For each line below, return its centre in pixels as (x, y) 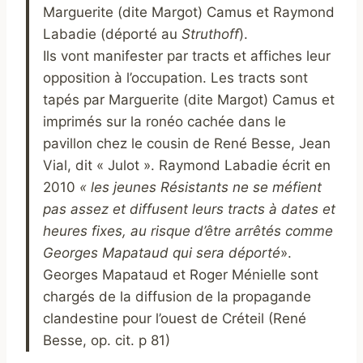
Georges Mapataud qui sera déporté (162, 252)
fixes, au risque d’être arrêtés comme (212, 231)
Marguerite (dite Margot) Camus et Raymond (189, 12)
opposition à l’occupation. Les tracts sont (175, 77)
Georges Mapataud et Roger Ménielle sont (181, 274)
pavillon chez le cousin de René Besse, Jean (187, 143)
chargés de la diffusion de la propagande (177, 296)
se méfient (287, 187)
